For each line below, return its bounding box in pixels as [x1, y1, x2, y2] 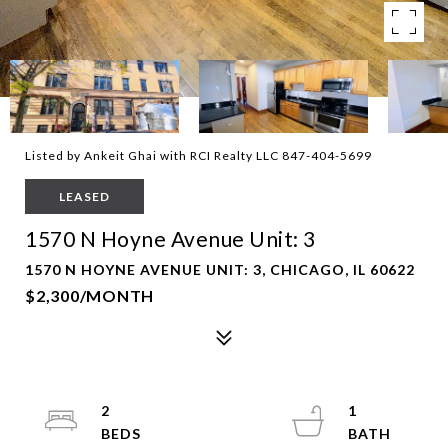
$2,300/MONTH [25, 286, 154, 305]
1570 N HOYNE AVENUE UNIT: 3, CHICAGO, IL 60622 [25, 261, 415, 278]
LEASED [59, 189, 110, 204]
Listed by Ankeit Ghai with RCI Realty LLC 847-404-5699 [25, 148, 372, 163]
